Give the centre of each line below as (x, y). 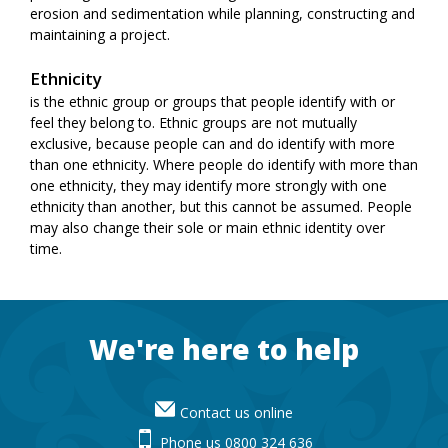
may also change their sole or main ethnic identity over (207, 227)
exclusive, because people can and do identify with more (212, 143)
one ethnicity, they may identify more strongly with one (208, 185)
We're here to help (224, 348)
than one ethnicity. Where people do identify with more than (224, 164)
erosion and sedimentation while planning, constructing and (222, 13)
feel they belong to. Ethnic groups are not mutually (193, 122)
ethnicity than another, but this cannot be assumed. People (221, 206)
